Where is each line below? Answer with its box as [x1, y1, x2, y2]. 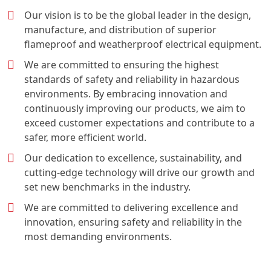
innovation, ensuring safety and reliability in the [24, 215, 242, 229]
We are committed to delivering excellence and [24, 201, 238, 215]
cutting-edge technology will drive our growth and [24, 166, 255, 180]
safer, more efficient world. [24, 131, 146, 145]
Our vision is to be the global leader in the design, [24, 8, 251, 22]
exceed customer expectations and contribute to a [24, 116, 255, 130]
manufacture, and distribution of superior [24, 23, 217, 37]
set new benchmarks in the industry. [24, 180, 191, 194]
